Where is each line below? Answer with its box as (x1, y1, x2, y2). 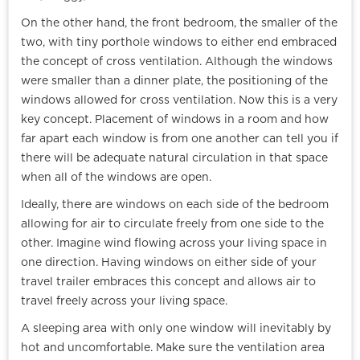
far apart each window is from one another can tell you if (21, 133, 338, 145)
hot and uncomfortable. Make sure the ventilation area (21, 342, 325, 354)
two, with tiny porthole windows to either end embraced (21, 37, 337, 49)
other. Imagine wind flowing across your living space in (21, 238, 327, 250)
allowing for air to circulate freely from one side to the (21, 219, 324, 231)
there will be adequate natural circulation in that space (21, 153, 328, 165)
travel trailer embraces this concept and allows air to (21, 276, 316, 288)
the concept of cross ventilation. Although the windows (21, 56, 333, 68)
